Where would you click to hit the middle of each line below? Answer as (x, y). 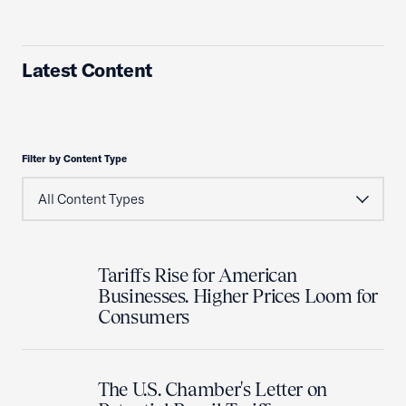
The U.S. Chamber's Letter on (213, 389)
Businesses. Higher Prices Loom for (238, 296)
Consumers (144, 317)
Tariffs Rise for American (198, 275)
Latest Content (87, 70)
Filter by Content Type (74, 159)
